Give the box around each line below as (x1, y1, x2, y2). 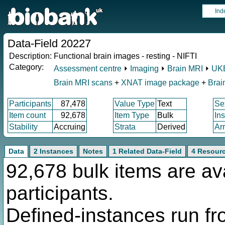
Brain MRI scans (54, 78, 113, 87)
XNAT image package (121, 78, 199, 87)
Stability (9, 123, 38, 131)
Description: (9, 52, 52, 60)
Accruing (54, 123, 85, 131)
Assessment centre (54, 64, 122, 73)
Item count (9, 111, 46, 120)
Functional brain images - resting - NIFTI (54, 52, 197, 60)
